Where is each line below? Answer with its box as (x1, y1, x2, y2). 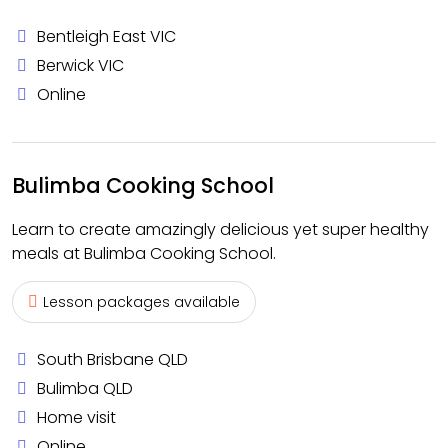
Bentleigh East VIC (37, 25, 176, 48)
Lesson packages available (43, 292, 240, 312)
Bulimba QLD (37, 377, 133, 400)
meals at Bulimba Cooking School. (12, 242, 276, 265)
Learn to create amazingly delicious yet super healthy (12, 218, 429, 241)
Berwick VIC (37, 54, 124, 77)
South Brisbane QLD (37, 348, 188, 371)
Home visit (37, 406, 116, 429)
